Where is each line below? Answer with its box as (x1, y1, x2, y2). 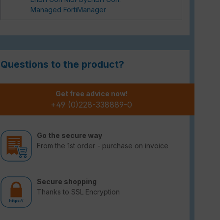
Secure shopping (37, 177, 97, 186)
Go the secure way (37, 131, 102, 139)
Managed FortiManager (30, 5, 107, 14)
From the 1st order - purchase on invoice (37, 141, 168, 150)
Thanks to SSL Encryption (37, 187, 120, 196)
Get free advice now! (55, 89, 128, 98)
